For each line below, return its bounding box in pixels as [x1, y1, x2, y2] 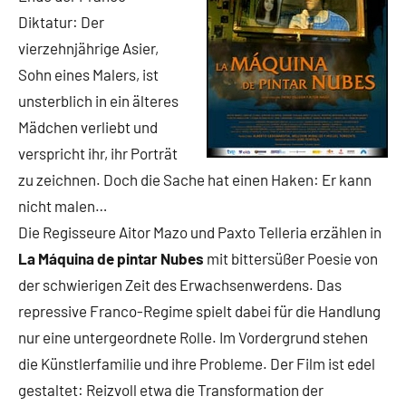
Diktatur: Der [18, 13, 104, 31]
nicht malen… [18, 197, 108, 215]
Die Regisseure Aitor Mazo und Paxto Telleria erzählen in [18, 223, 382, 241]
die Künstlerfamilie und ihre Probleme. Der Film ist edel [18, 354, 375, 372]
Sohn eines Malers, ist [18, 65, 159, 83]
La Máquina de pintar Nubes [18, 249, 204, 267]
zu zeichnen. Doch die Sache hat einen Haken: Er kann [18, 170, 372, 188]
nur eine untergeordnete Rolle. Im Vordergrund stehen [18, 328, 368, 346]
